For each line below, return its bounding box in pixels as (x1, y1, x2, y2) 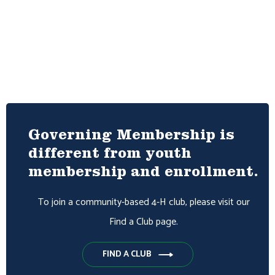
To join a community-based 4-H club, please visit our (37, 194, 250, 211)
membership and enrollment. (28, 166, 258, 181)
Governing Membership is (28, 130, 234, 144)
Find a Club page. (109, 214, 178, 230)
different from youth (28, 148, 192, 163)
